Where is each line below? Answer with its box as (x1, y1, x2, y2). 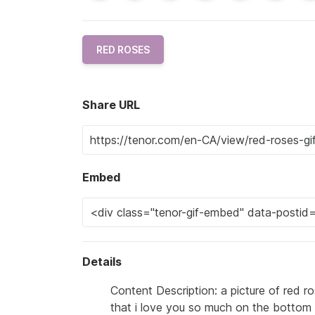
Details (82, 255, 122, 269)
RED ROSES (96, 44, 150, 56)
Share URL (82, 98, 140, 112)
